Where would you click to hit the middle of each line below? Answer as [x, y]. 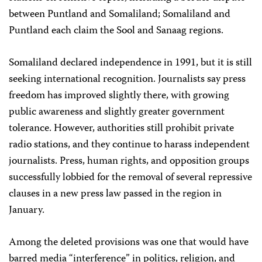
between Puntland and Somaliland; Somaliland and [120, 15]
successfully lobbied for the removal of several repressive [130, 178]
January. [27, 211]
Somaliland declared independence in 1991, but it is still [130, 63]
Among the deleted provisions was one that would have [129, 243]
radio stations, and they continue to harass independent [129, 145]
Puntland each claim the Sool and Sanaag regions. [116, 31]
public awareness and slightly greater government [117, 112]
